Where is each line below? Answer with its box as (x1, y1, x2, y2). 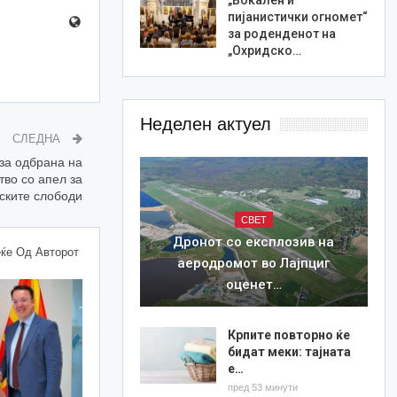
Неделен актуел (139, 113, 271, 134)
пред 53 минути (227, 382, 298, 393)
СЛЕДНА (12, 132, 64, 146)
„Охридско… (227, 43, 301, 58)
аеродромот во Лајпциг (177, 255, 331, 272)
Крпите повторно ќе (227, 328, 350, 343)
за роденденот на (227, 26, 336, 41)
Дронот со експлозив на (173, 234, 335, 251)
